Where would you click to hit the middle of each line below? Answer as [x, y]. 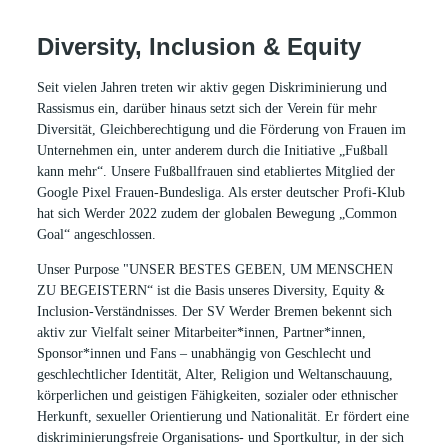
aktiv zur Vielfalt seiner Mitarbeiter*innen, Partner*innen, [202, 332]
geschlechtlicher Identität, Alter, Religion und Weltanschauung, [215, 374]
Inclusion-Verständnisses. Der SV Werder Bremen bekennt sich [215, 311]
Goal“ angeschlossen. [97, 234]
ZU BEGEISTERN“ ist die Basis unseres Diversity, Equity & [211, 290]
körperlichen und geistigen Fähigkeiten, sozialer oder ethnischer [218, 395]
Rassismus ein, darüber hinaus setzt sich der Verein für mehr [207, 108]
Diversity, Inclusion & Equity [203, 46]
